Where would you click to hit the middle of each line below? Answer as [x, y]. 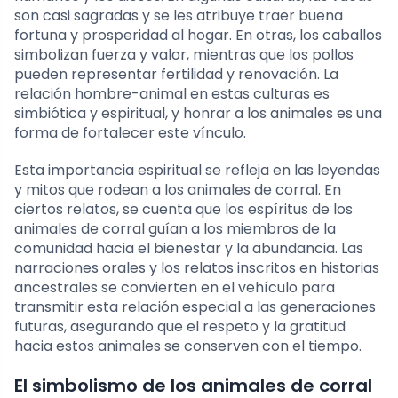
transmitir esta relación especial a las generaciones [195, 306]
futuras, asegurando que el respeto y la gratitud [180, 326]
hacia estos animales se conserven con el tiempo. [188, 346]
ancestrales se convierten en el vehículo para [175, 287]
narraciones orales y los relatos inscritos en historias [197, 267]
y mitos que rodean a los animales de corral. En [178, 189]
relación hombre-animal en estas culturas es [172, 93]
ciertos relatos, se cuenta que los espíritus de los [183, 209]
